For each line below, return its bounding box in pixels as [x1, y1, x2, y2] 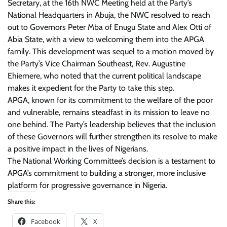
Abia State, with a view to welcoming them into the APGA [8, 34, 204, 44]
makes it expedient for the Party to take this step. [8, 83, 174, 93]
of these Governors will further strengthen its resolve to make [8, 132, 217, 141]
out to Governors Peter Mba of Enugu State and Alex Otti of [8, 22, 211, 32]
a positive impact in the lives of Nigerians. [8, 144, 148, 154]
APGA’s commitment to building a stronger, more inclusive [8, 168, 206, 178]
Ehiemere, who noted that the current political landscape [8, 71, 201, 81]
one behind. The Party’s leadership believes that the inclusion [8, 120, 216, 129]
